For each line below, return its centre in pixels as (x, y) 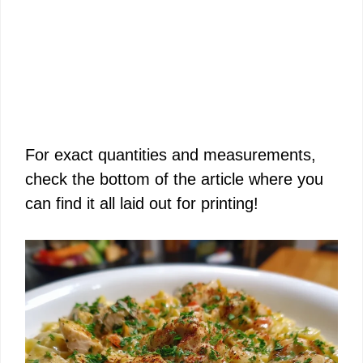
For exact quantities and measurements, (171, 155)
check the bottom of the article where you (174, 179)
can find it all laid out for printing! (142, 203)
